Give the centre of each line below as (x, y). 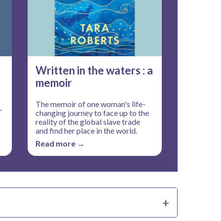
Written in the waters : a (94, 70)
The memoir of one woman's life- (91, 104)
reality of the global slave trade (88, 121)
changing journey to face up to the (92, 112)
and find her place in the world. (87, 130)
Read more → (60, 143)
